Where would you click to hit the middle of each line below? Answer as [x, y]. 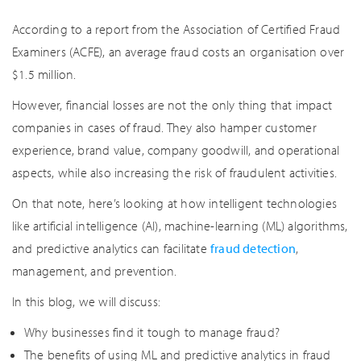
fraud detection [253, 248]
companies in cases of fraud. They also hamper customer [164, 127]
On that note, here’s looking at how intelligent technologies [175, 203]
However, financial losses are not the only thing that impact [172, 105]
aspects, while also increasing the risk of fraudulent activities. [175, 172]
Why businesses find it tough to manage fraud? [152, 332]
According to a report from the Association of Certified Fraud [176, 29]
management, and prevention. [95, 271]
